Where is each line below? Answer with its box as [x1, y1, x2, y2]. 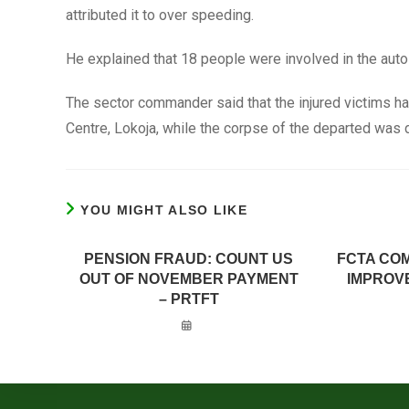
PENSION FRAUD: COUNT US [84, 251, 294, 267]
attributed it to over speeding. [66, 6, 254, 24]
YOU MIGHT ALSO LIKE [80, 203, 248, 217]
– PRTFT [158, 291, 219, 307]
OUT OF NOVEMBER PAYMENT [79, 271, 299, 287]
